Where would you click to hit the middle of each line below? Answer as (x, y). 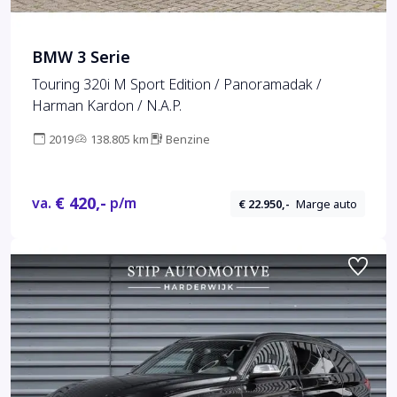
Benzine (188, 139)
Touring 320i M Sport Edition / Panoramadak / (177, 84)
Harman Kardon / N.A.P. (107, 105)
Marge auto (327, 204)
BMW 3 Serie (81, 57)
